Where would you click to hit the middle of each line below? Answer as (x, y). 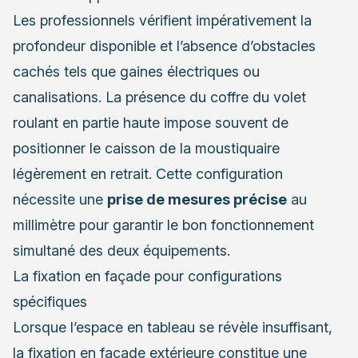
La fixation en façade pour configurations (147, 276)
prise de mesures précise (197, 199)
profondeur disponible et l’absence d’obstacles (164, 46)
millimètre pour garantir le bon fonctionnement (163, 225)
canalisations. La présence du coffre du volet (159, 97)
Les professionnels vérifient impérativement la (162, 20)
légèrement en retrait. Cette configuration (148, 173)
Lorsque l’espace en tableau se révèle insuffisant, (173, 327)
